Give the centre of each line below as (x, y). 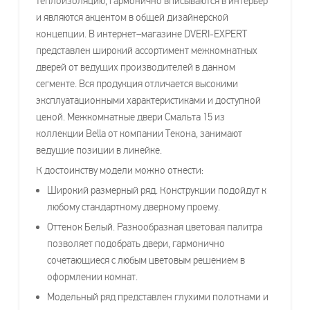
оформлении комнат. (92, 276)
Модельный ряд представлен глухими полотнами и (158, 297)
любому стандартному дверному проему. (134, 207)
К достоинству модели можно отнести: (120, 170)
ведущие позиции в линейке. (99, 150)
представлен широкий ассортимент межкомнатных (147, 50)
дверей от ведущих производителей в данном (136, 67)
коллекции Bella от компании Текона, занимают (139, 133)
